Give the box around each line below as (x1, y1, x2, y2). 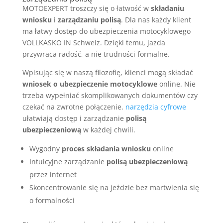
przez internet (29, 169, 77, 179)
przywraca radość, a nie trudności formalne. (22, 49, 170, 59)
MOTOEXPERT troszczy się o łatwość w (22, 3, 151, 13)
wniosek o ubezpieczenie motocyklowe (22, 79, 157, 89)
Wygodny (29, 143, 62, 153)
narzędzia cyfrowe (125, 102, 186, 111)
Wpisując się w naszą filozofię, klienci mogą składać (22, 67, 193, 77)
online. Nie (157, 79, 196, 89)
